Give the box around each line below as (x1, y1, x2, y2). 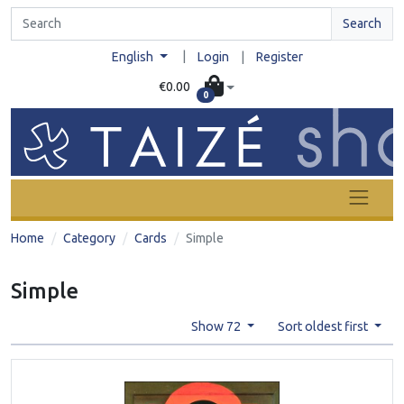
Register (255, 50, 303, 64)
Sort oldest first (277, 318, 371, 334)
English (112, 50, 157, 64)
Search (343, 16, 381, 31)
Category (63, 230, 115, 245)
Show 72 (190, 318, 243, 334)
